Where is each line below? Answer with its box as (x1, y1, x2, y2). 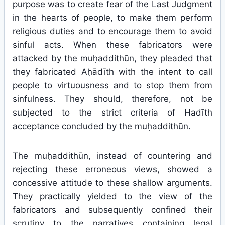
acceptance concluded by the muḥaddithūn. (13, 121, 191, 131)
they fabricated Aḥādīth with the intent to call (13, 67, 212, 77)
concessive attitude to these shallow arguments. (13, 178, 212, 188)
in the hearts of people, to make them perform (13, 13, 212, 23)
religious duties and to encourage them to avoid (13, 26, 212, 36)
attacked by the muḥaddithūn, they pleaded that (13, 53, 212, 63)
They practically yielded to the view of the (13, 191, 212, 201)
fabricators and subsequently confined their (13, 205, 212, 215)
